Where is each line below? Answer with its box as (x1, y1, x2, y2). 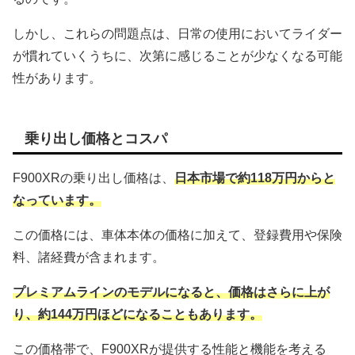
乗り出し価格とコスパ (25, 131, 167, 147)
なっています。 (13, 193, 101, 208)
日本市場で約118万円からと (174, 171, 335, 185)
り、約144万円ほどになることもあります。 (13, 307, 262, 322)
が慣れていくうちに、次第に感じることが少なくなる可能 (13, 49, 342, 63)
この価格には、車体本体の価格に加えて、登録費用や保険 (13, 228, 342, 242)
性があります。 (13, 71, 101, 86)
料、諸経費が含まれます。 (13, 250, 165, 265)
